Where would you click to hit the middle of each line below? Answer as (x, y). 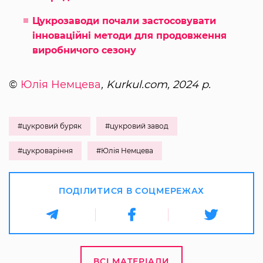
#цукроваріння (45, 151)
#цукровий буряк (50, 126)
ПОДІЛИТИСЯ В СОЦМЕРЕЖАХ (131, 191)
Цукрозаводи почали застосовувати (124, 21)
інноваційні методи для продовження (129, 36)
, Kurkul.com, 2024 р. (156, 85)
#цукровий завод (137, 126)
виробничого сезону (84, 50)
